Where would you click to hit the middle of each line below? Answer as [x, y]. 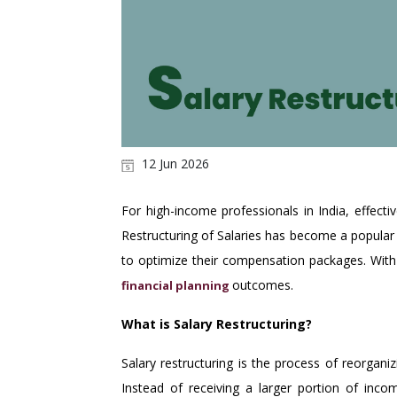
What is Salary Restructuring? [217, 324]
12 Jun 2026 [174, 164]
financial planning [175, 286]
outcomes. [263, 285]
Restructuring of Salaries [192, 236]
